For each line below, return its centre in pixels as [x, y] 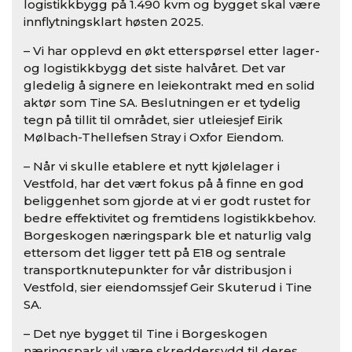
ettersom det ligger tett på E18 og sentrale [155, 252]
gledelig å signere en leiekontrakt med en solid [169, 85]
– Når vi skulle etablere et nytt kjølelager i [152, 166]
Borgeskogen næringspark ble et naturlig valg [168, 235]
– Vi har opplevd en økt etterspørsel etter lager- [172, 50]
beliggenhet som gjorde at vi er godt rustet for [167, 200]
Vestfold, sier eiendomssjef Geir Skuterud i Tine [168, 287]
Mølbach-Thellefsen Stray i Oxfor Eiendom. [154, 137]
